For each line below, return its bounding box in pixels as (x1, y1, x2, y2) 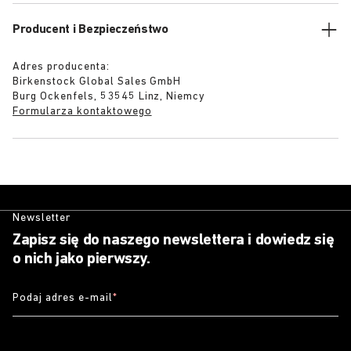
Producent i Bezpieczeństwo (13, 24, 168, 36)
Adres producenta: (13, 61, 110, 73)
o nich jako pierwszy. (13, 251, 150, 267)
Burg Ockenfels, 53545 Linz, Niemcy (13, 91, 206, 103)
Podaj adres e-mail (13, 291, 113, 304)
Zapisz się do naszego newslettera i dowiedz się (13, 233, 335, 248)
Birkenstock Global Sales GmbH (13, 76, 182, 88)
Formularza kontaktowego (13, 106, 152, 118)
